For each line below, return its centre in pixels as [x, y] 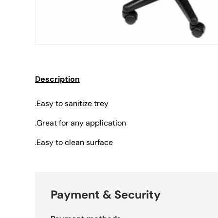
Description [57, 79]
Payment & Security [106, 195]
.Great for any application [81, 123]
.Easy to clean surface [74, 142]
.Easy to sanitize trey [73, 103]
